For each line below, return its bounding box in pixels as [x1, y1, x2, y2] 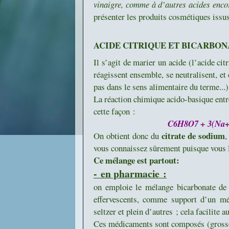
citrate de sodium [162, 129, 225, 142]
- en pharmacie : [94, 166, 167, 181]
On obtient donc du [94, 129, 162, 142]
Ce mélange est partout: [94, 153, 179, 167]
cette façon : [94, 105, 135, 117]
